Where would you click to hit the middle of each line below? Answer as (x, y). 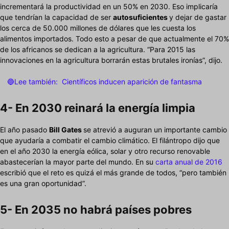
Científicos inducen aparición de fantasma (132, 82)
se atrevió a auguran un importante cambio (155, 130)
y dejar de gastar (198, 17)
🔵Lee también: (32, 82)
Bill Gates (66, 130)
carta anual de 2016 (189, 162)
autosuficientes (141, 17)
